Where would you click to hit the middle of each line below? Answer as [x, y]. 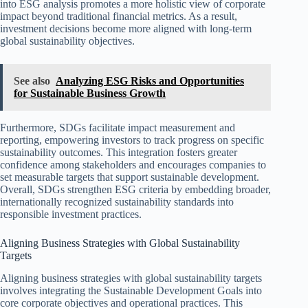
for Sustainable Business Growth [90, 93]
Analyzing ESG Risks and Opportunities [150, 81]
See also [32, 81]
